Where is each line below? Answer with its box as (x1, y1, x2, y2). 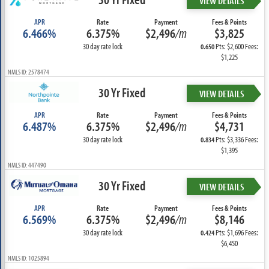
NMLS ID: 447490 (7, 160, 46, 169)
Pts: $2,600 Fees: (214, 41, 259, 52)
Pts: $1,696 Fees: (214, 227, 259, 238)
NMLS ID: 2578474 (7, 67, 49, 76)
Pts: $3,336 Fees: (214, 134, 259, 145)
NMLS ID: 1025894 (7, 253, 49, 262)
